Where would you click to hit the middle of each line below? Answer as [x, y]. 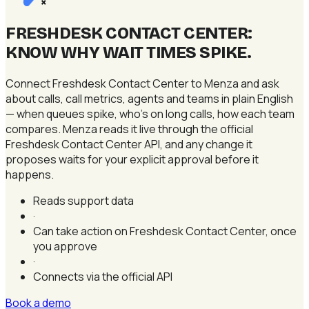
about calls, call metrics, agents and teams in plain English [149, 98]
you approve [65, 246]
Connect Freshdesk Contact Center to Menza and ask [142, 83]
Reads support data [83, 200]
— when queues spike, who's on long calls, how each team [150, 113]
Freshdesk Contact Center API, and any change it [129, 144]
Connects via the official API [103, 276]
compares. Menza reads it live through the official [129, 129]
